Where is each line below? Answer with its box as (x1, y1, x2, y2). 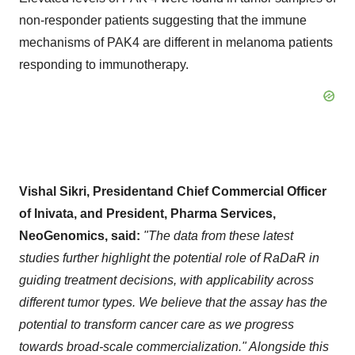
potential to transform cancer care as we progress (19, 318, 294, 331)
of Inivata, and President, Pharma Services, (19, 207, 276, 220)
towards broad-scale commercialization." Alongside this (19, 340, 329, 353)
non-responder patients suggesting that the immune (19, 13, 307, 27)
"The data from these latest (143, 229, 293, 242)
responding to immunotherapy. (19, 58, 189, 71)
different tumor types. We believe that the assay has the (19, 296, 327, 309)
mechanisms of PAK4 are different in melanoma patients (19, 36, 333, 49)
